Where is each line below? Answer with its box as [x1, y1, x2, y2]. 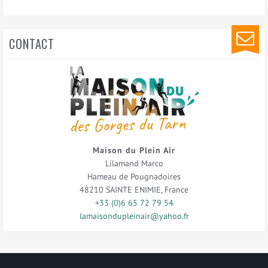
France [165, 184, 188, 195]
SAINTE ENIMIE [106, 184, 161, 195]
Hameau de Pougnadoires [87, 170, 181, 182]
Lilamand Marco [105, 157, 163, 169]
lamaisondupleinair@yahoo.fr [79, 210, 189, 221]
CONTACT [9, 34, 55, 53]
